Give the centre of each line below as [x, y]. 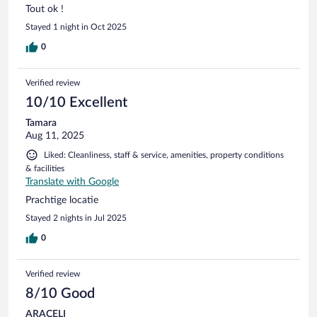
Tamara [41, 123]
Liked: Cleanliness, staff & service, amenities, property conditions [164, 155]
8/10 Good [60, 293]
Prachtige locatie [62, 200]
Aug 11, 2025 [55, 136]
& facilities [45, 168]
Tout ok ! [45, 9]
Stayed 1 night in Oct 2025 [76, 27]
